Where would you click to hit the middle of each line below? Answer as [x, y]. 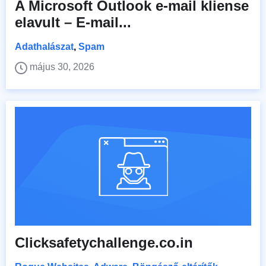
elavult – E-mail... [73, 23]
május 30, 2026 [62, 67]
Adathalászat [44, 47]
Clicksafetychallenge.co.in [104, 243]
